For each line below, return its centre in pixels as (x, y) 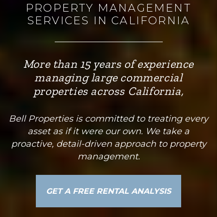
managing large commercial (108, 77)
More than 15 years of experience (108, 64)
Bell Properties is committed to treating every (108, 119)
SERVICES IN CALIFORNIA (108, 21)
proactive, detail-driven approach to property (108, 144)
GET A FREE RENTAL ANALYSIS (108, 191)
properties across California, (108, 91)
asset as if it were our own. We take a (108, 131)
